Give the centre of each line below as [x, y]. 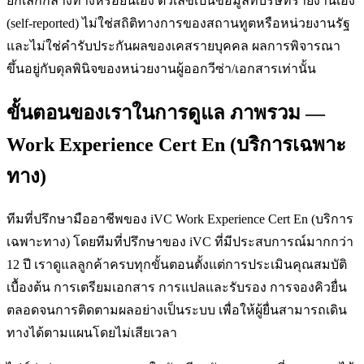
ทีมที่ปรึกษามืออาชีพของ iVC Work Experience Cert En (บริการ [180, 219]
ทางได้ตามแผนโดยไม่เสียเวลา [92, 332]
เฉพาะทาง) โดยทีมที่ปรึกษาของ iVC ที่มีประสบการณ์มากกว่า [180, 241]
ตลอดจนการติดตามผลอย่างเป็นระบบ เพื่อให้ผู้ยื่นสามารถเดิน [177, 310]
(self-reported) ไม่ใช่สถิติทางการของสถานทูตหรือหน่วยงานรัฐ [178, 24]
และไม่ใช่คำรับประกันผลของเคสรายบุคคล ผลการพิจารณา [173, 46]
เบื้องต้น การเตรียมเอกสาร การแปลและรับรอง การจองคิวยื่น [177, 287]
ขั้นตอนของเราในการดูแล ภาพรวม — [166, 113]
